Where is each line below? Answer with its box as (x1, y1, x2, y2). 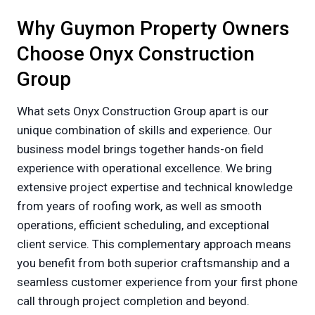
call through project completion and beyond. (17, 294, 250, 309)
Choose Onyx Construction (17, 42, 255, 66)
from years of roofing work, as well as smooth (17, 199, 262, 214)
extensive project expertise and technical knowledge (17, 180, 292, 195)
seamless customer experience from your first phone (17, 275, 297, 290)
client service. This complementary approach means (17, 237, 291, 252)
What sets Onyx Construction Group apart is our (17, 104, 269, 119)
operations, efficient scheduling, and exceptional (17, 218, 269, 233)
